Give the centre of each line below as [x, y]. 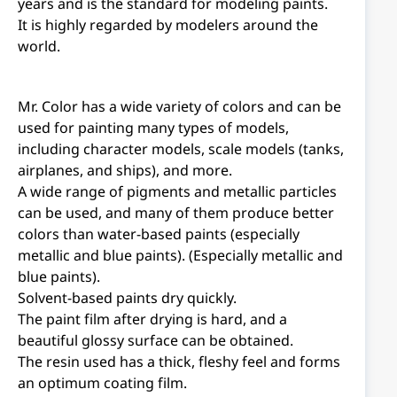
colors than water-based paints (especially [159, 234]
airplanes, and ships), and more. [125, 170]
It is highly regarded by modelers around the [168, 25]
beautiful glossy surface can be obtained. [156, 340]
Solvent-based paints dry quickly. [127, 298]
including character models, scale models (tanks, [181, 149]
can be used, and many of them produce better [176, 213]
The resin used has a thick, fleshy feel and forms [179, 362]
